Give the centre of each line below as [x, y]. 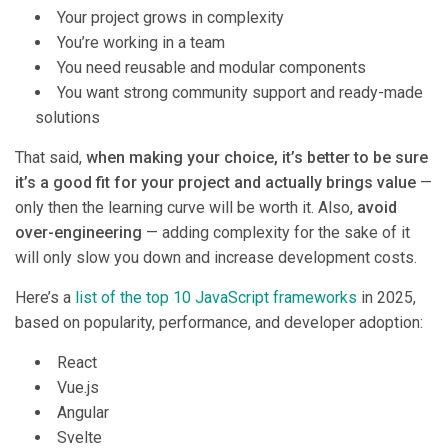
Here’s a [45, 298]
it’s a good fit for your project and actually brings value [215, 183]
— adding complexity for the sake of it [276, 233]
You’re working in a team [141, 43]
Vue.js [78, 388]
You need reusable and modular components [211, 68]
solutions [67, 118]
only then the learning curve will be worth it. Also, [186, 208]
